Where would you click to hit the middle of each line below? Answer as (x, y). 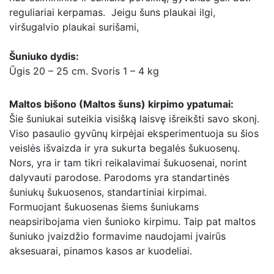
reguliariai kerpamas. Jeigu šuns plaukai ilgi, (112, 12)
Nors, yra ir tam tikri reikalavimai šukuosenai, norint (128, 163)
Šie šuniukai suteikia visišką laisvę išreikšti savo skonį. (134, 119)
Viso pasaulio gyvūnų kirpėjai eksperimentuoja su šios (134, 133)
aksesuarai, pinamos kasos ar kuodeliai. (101, 251)
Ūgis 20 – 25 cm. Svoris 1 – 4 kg (84, 71)
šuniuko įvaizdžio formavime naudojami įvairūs (117, 236)
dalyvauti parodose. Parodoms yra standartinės (119, 177)
